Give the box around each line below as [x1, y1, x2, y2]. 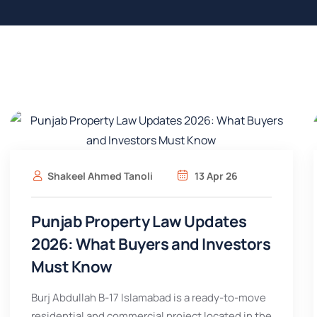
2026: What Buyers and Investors [31, 234, 271, 255]
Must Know [31, 256, 113, 277]
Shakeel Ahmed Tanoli [47, 169, 153, 183]
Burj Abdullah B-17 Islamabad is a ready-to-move [31, 290, 266, 305]
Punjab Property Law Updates [31, 211, 247, 232]
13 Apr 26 [192, 169, 238, 183]
